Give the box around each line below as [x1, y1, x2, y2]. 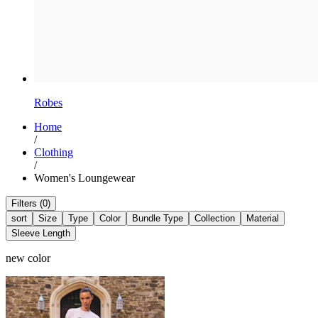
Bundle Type [132, 213, 183, 224]
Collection [194, 213, 235, 224]
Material [246, 213, 279, 224]
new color [6, 252, 50, 265]
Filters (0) [11, 198, 50, 209]
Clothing [34, 146, 73, 159]
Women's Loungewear [34, 172, 135, 185]
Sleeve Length [11, 228, 70, 239]
